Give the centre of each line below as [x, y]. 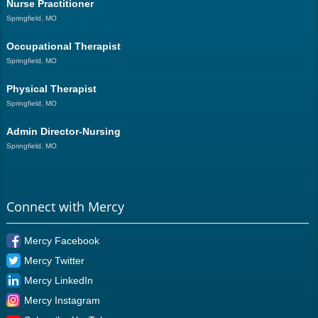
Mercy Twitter [54, 261]
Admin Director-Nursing [63, 131]
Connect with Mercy [65, 207]
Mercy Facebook [61, 241]
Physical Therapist [51, 89]
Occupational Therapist [63, 46]
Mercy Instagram [62, 300]
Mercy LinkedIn [58, 280]
